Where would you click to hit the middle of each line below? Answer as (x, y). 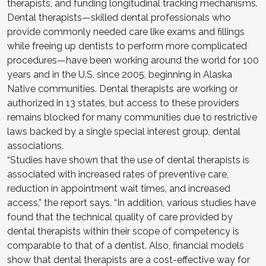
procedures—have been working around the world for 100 (133, 60)
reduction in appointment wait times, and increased (119, 188)
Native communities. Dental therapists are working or (123, 88)
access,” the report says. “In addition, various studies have (132, 202)
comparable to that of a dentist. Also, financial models (126, 245)
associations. (35, 145)
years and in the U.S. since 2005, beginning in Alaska (120, 74)
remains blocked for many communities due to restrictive (132, 117)
